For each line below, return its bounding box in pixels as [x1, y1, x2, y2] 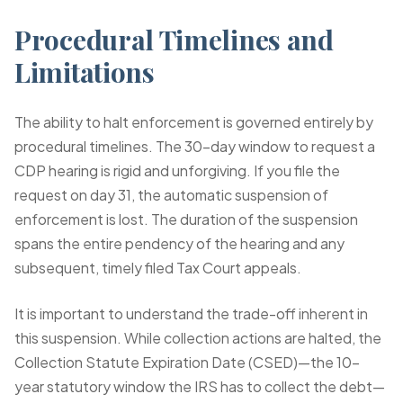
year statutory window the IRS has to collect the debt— [14, 377, 385, 396]
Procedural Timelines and [14, 22, 334, 58]
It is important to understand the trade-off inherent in [14, 304, 368, 323]
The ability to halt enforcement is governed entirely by [14, 112, 373, 131]
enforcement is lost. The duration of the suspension [14, 210, 358, 228]
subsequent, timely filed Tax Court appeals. [14, 258, 301, 277]
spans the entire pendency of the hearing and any [14, 234, 345, 253]
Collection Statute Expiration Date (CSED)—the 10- [14, 353, 360, 372]
